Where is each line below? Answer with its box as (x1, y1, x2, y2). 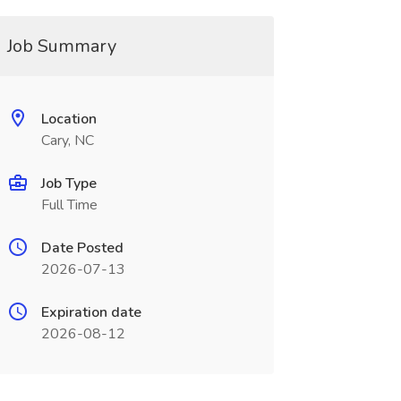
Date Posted (40, 238, 124, 258)
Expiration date (40, 303, 141, 322)
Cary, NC (40, 131, 94, 150)
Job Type (40, 174, 97, 193)
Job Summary (6, 34, 116, 58)
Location (40, 109, 97, 129)
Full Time (40, 195, 98, 215)
